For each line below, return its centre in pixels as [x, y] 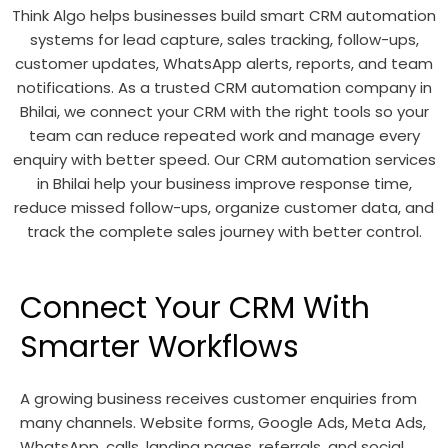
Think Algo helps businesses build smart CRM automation [224, 15]
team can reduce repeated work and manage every [224, 135]
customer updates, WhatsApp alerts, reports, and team [224, 63]
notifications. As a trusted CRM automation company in [224, 87]
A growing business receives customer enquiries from [218, 398]
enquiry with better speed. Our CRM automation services [224, 159]
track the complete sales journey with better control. [224, 231]
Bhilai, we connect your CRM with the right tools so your [224, 111]
